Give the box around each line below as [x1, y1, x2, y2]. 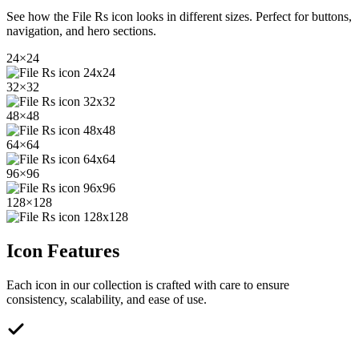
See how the [6, 10, 72, 24]
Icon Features [6, 240, 119, 262]
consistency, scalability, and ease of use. [6, 292, 207, 306]
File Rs [72, 10, 108, 24]
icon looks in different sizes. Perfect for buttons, [108, 10, 352, 24]
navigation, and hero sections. [6, 24, 156, 38]
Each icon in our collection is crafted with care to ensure [6, 277, 289, 292]
